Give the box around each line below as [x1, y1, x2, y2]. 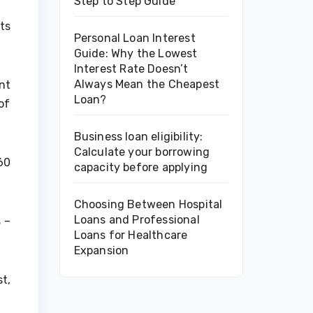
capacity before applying [73, 161, 208, 174]
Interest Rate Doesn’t [73, 62, 189, 75]
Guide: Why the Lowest [73, 47, 198, 60]
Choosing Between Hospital [73, 198, 223, 211]
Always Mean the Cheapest [73, 78, 220, 91]
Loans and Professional [73, 213, 200, 226]
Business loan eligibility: [73, 130, 203, 143]
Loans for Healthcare [73, 228, 188, 242]
